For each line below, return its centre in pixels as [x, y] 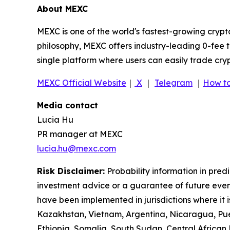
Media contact [68, 106]
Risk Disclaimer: [71, 171]
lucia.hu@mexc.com [76, 149]
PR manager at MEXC [80, 134]
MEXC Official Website [82, 83]
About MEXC [62, 9]
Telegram [174, 83]
